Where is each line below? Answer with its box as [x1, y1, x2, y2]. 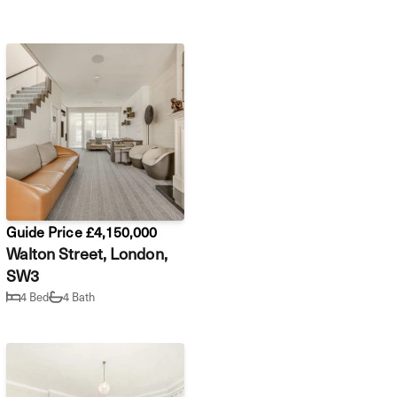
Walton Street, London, [6, 240, 167, 265]
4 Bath [63, 288, 96, 306]
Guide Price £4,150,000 [6, 220, 158, 242]
